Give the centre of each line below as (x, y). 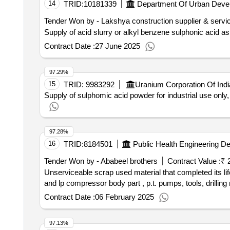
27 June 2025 (117, 46)
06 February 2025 (124, 197)
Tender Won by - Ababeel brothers (101, 161)
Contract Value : (194, 161)
